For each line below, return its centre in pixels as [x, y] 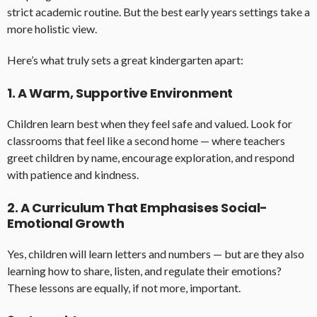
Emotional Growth [66, 224]
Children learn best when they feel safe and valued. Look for [150, 124]
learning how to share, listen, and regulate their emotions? [144, 271]
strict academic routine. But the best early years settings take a [158, 12]
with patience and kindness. [73, 175]
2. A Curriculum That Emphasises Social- [137, 208]
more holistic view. [52, 29]
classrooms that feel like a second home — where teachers [146, 141]
